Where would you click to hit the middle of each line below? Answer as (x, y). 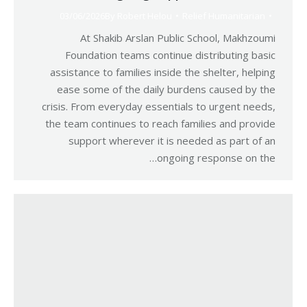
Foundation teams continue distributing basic (170, 55)
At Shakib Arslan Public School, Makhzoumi (178, 38)
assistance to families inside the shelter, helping (163, 72)
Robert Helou (145, 16)
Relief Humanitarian (224, 16)
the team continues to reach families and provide (160, 123)
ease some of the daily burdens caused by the (166, 89)
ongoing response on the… (216, 158)
